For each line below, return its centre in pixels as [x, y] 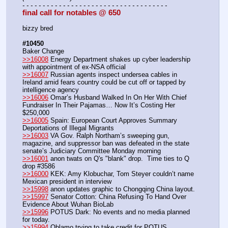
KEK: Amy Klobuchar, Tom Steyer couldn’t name [121, 174]
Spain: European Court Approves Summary [113, 120]
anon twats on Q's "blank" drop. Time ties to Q [119, 158]
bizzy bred [38, 28]
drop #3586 [39, 166]
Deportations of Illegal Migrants [68, 128]
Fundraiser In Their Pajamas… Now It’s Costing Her [99, 105]
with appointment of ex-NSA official [74, 67]
